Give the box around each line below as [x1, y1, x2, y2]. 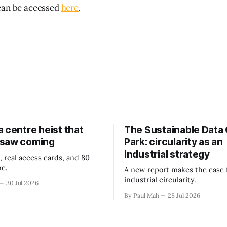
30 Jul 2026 [6, 178, 39, 187]
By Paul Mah [124, 191, 159, 199]
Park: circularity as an [124, 136, 223, 148]
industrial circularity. [124, 174, 196, 184]
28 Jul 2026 [168, 191, 200, 199]
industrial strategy [124, 148, 210, 160]
